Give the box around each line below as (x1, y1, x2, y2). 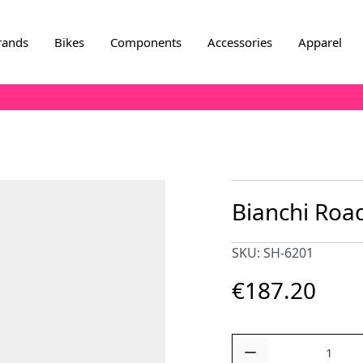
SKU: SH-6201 (232, 244, 314, 262)
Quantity (231, 335, 280, 351)
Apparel (297, 34, 342, 50)
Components (109, 34, 181, 50)
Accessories (207, 34, 272, 50)
